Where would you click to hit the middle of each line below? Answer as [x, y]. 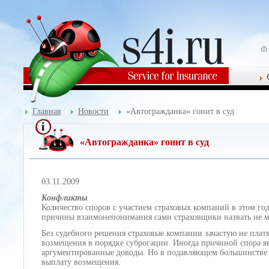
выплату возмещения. [81, 262]
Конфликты [65, 198]
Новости [93, 111]
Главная [47, 111]
